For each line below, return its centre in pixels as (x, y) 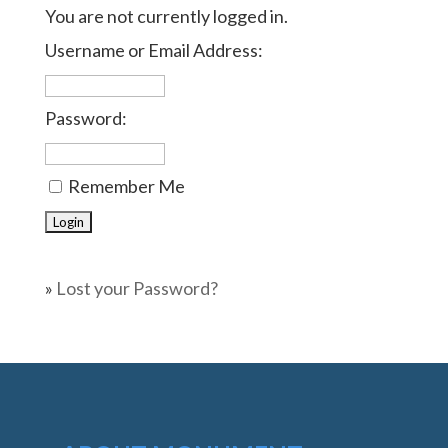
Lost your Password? (136, 287)
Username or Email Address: (153, 49)
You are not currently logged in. (166, 15)
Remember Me (126, 185)
